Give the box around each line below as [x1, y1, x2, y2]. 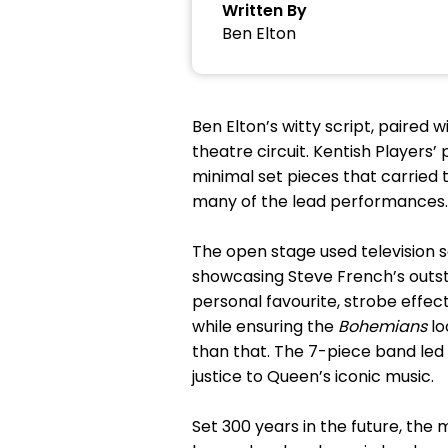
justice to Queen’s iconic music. [192, 365, 434, 388]
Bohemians [338, 315, 431, 338]
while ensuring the [192, 315, 338, 338]
